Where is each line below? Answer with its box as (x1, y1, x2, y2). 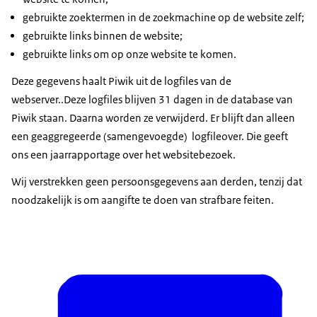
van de (198, 74, 231, 88)
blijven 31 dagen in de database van (122, 93, 293, 107)
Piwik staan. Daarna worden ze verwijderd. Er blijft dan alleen (11, 111, 295, 125)
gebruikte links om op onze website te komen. (23, 47, 236, 62)
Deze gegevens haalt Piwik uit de (11, 74, 164, 88)
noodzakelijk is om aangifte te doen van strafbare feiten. (11, 193, 274, 207)
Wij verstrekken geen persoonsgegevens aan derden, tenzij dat (11, 175, 302, 189)
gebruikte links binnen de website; (23, 29, 183, 43)
